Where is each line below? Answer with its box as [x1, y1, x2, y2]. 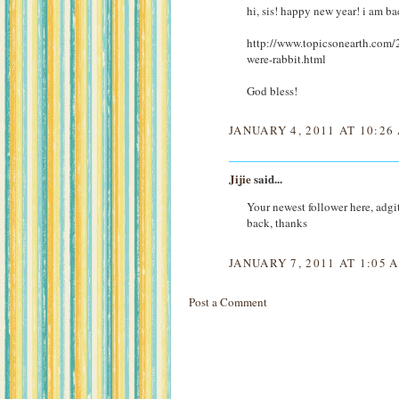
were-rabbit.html [247, 50, 326, 67]
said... [251, 170, 282, 188]
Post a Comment [189, 294, 267, 310]
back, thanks [247, 215, 307, 232]
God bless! [247, 82, 297, 99]
